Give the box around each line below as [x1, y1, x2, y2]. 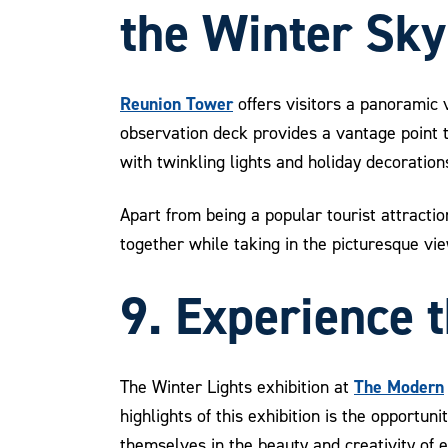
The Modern [354, 375, 444, 398]
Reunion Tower [120, 92, 233, 115]
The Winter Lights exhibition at [120, 376, 354, 397]
